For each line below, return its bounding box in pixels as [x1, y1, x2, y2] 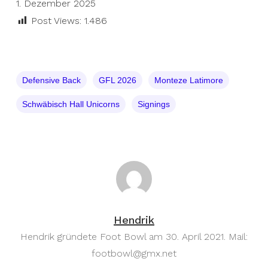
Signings [137, 99, 170, 109]
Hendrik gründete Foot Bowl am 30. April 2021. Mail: [20, 231, 248, 242]
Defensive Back [22, 75, 81, 85]
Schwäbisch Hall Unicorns [22, 99, 120, 109]
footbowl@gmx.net [91, 248, 176, 259]
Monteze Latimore [154, 75, 223, 85]
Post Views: [31, 15, 81, 26]
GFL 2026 [98, 75, 136, 85]
